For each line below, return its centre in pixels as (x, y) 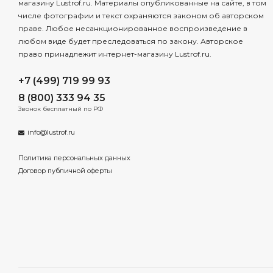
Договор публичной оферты (65, 170)
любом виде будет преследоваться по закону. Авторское (131, 41)
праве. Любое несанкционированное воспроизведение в (133, 28)
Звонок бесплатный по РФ (61, 109)
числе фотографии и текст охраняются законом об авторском (141, 16)
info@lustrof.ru (51, 132)
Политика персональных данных (74, 158)
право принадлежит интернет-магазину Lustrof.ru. (115, 54)
